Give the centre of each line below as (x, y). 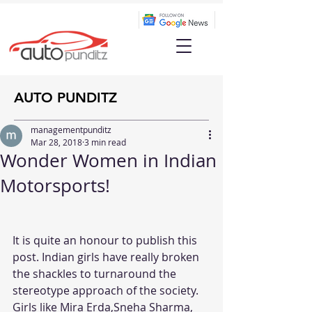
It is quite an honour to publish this (106, 240)
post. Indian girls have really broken (107, 257)
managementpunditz (71, 130)
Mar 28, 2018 (56, 142)
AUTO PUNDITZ (65, 97)
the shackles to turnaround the (97, 274)
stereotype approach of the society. (107, 290)
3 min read (105, 142)
